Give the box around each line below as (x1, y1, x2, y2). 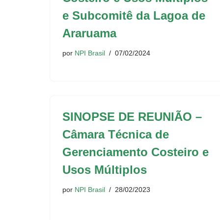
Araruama (62, 27, 116, 40)
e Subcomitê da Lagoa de (62, 9, 205, 22)
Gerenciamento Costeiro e (62, 145, 209, 159)
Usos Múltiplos (62, 163, 147, 176)
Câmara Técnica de (62, 128, 169, 141)
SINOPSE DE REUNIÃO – (62, 110, 202, 123)
